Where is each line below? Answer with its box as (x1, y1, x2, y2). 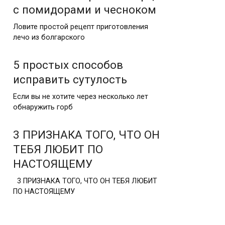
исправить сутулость (13, 72, 127, 86)
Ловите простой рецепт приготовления (13, 22, 148, 31)
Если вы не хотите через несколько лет (13, 92, 148, 101)
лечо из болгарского (13, 33, 85, 42)
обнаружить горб (13, 102, 73, 111)
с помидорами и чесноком (13, 3, 156, 16)
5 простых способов (13, 58, 123, 71)
